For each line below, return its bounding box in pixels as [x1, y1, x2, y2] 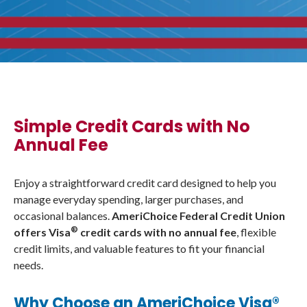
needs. [14, 258, 43, 271]
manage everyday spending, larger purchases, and [14, 193, 243, 206]
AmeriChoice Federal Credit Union [112, 209, 285, 222]
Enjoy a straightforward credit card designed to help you [14, 176, 276, 189]
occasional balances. [14, 209, 112, 222]
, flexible [236, 225, 276, 238]
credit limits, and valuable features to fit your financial [14, 242, 265, 255]
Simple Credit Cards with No [14, 115, 250, 138]
